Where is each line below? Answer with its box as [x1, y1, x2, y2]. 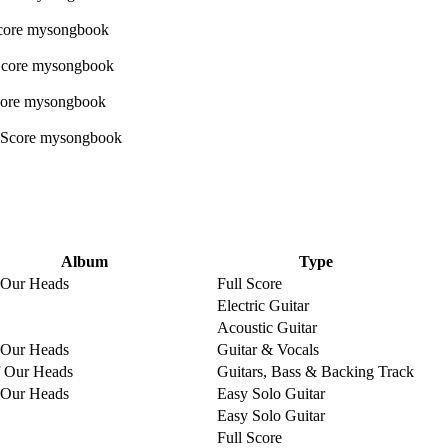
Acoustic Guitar [217, 318, 317, 336]
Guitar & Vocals [217, 340, 319, 358]
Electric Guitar [217, 296, 309, 314]
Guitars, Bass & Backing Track [217, 362, 414, 380]
